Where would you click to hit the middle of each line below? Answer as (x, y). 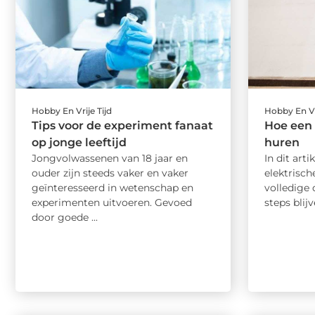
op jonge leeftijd (79, 143)
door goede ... (65, 218)
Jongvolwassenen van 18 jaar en (110, 159)
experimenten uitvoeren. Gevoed (112, 203)
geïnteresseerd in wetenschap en (112, 188)
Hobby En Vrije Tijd (72, 111)
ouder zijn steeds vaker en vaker (110, 173)
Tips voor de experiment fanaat (122, 126)
